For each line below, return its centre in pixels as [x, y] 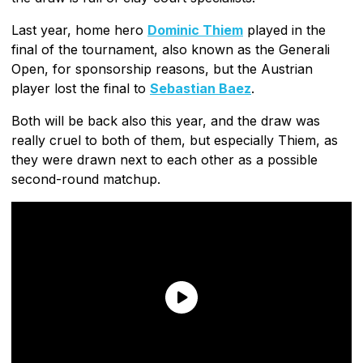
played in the [284, 30]
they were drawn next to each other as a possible [164, 159]
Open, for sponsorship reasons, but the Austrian [162, 68]
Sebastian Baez [201, 88]
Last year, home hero [79, 30]
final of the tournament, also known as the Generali [171, 49]
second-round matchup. [86, 179]
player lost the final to [81, 88]
